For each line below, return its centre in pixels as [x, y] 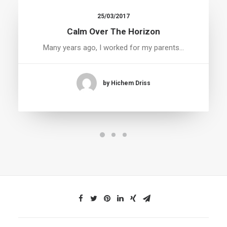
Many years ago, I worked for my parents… [113, 48]
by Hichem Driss [127, 83]
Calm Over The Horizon [113, 31]
